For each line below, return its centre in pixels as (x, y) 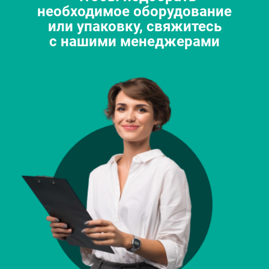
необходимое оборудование (134, 12)
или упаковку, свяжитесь (134, 27)
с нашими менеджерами (134, 42)
